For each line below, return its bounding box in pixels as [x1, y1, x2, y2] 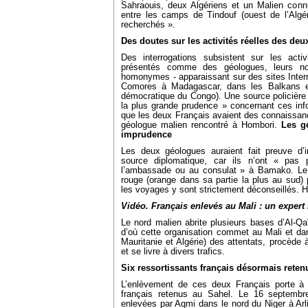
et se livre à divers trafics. [121, 247, 225, 256]
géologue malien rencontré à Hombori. [121, 120, 281, 130]
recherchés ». [121, 20, 175, 30]
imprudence [121, 130, 172, 140]
